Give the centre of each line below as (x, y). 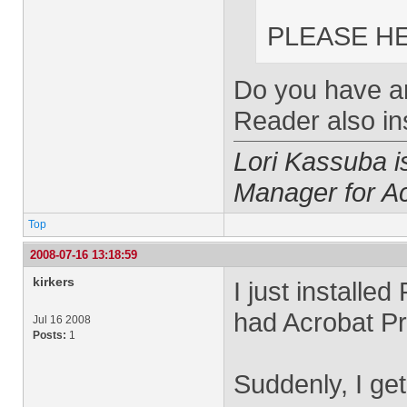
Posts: (50, 335)
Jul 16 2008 (62, 320)
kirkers (54, 282)
